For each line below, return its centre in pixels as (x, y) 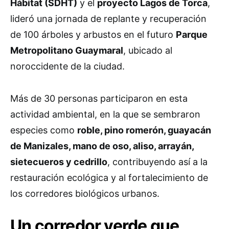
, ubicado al (148, 51)
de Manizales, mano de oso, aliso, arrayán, (102, 146)
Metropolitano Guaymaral (67, 51)
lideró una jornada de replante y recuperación (108, 19)
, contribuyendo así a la (157, 162)
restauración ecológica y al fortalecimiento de (109, 178)
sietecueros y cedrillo (59, 162)
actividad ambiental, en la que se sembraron (105, 114)
